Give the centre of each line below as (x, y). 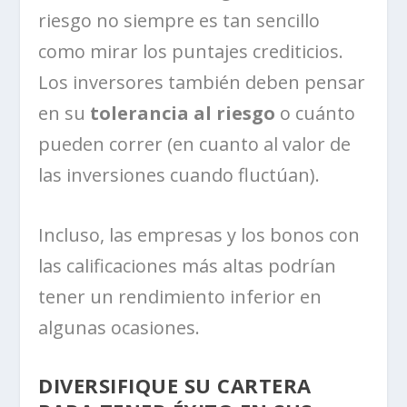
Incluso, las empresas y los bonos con (199, 234)
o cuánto (316, 113)
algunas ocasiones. (119, 327)
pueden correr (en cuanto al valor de (195, 144)
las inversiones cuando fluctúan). (179, 174)
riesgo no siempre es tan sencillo (179, 20)
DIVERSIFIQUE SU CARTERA (175, 385)
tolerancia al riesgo (181, 113)
